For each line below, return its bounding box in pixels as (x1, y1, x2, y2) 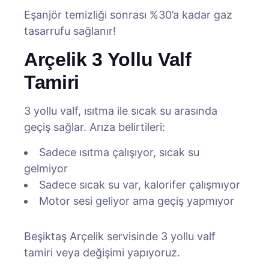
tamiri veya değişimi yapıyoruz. (24, 246, 180, 259)
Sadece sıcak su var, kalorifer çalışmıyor (39, 178, 240, 191)
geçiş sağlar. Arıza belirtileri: (24, 121, 165, 133)
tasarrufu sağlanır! (24, 25, 116, 37)
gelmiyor (24, 162, 68, 175)
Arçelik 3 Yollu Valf (24, 49, 192, 70)
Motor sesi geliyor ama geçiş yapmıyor (39, 195, 234, 207)
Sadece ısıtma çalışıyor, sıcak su (39, 146, 199, 159)
